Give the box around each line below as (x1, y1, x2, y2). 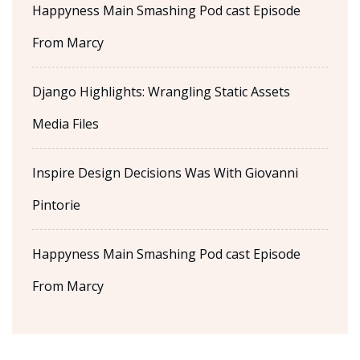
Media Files (32, 114, 99, 133)
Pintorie (32, 195, 80, 214)
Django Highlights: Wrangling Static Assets (32, 82, 290, 100)
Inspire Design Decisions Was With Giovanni (32, 163, 298, 182)
